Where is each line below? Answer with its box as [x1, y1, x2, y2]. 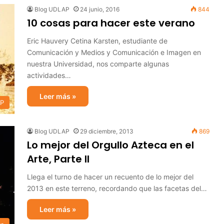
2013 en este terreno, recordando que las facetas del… [27, 184, 207, 192]
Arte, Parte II [27, 152, 89, 166]
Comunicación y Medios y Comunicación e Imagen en [27, 48, 201, 56]
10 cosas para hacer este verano [27, 16, 195, 30]
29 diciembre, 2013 [80, 127, 133, 135]
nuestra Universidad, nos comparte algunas [27, 59, 169, 68]
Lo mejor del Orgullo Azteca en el [27, 138, 194, 152]
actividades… [27, 71, 71, 79]
